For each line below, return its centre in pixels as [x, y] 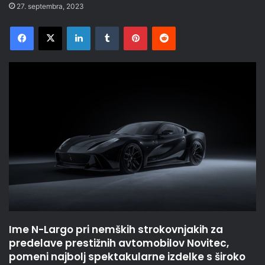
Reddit [187, 26]
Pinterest [164, 26]
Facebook [51, 26]
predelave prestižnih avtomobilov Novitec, [119, 243]
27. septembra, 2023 [50, 7]
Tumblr [131, 26]
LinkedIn [105, 26]
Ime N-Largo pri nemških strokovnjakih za [116, 230]
